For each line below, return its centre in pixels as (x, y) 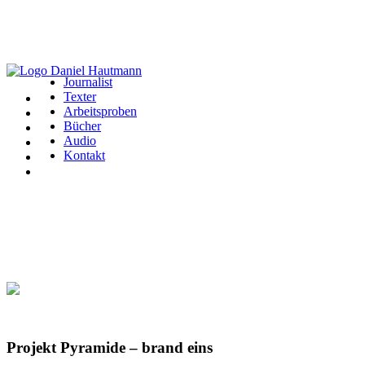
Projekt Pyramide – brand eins (110, 347)
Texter (80, 97)
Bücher (82, 126)
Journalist (88, 82)
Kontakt (84, 155)
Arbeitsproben (100, 111)
